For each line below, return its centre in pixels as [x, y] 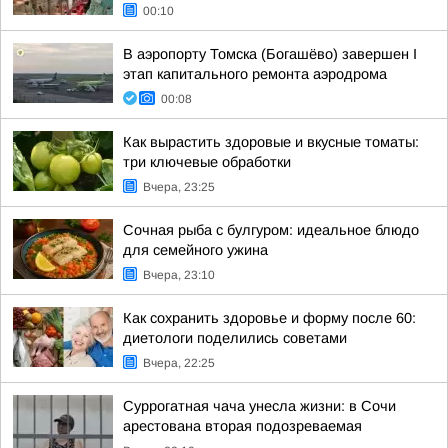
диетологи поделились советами [235, 338]
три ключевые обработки [207, 162]
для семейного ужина [195, 250]
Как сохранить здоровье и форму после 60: [269, 318]
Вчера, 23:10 [179, 275]
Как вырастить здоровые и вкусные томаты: [271, 142]
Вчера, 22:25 [179, 363]
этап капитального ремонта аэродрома [255, 74]
